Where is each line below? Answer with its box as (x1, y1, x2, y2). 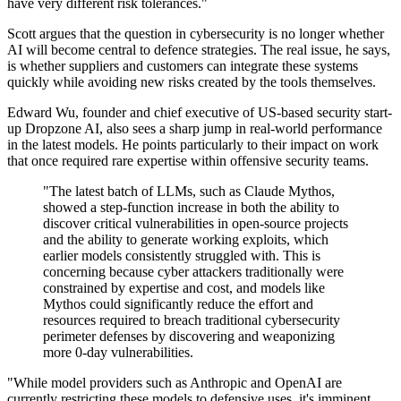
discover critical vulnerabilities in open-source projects (43, 216, 348, 232)
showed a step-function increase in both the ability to (43, 200, 339, 216)
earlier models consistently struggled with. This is (43, 248, 320, 264)
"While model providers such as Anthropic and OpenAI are (7, 375, 342, 391)
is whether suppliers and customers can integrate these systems (7, 58, 358, 74)
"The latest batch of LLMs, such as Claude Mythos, (43, 183, 335, 200)
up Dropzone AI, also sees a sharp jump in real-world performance (7, 121, 382, 137)
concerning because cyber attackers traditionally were (43, 264, 344, 280)
